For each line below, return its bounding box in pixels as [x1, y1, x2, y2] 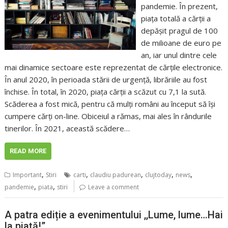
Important [13, 170, 42, 179]
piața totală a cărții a [140, 13, 211, 23]
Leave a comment [88, 182, 139, 191]
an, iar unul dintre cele [140, 49, 217, 60]
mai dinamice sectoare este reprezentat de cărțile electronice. [5, 62, 223, 72]
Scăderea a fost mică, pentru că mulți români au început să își [5, 98, 216, 109]
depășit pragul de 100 [140, 25, 218, 36]
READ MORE [10, 147, 47, 155]
